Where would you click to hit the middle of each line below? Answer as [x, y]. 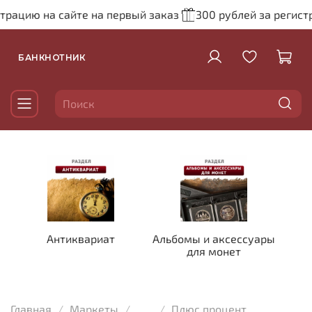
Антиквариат [80, 239]
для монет [214, 251]
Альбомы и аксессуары [214, 239]
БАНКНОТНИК [52, 57]
